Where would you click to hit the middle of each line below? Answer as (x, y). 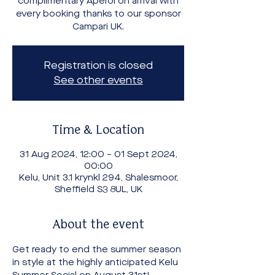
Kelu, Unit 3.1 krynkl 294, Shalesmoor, (98, 178)
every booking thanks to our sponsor (98, 14)
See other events (98, 80)
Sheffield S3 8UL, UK (98, 189)
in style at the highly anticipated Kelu (96, 262)
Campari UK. (98, 27)
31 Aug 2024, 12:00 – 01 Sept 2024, (98, 154)
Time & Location (98, 130)
